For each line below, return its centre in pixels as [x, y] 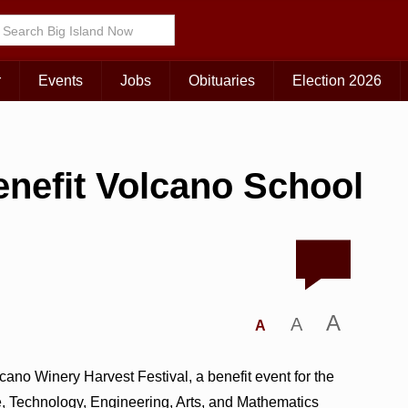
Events [61, 81]
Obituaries [222, 81]
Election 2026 [337, 81]
